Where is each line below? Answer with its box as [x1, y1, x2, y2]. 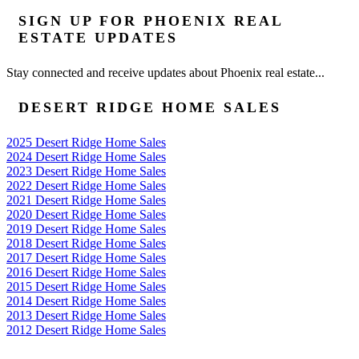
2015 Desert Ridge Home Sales [6, 279, 166, 293]
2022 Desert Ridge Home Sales [6, 178, 166, 192]
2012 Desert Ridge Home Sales [6, 322, 166, 337]
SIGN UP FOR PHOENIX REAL [18, 12, 283, 29]
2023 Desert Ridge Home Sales [6, 163, 166, 178]
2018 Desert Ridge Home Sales [6, 236, 166, 250]
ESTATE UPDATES [18, 29, 178, 46]
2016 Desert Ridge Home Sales [6, 264, 166, 279]
